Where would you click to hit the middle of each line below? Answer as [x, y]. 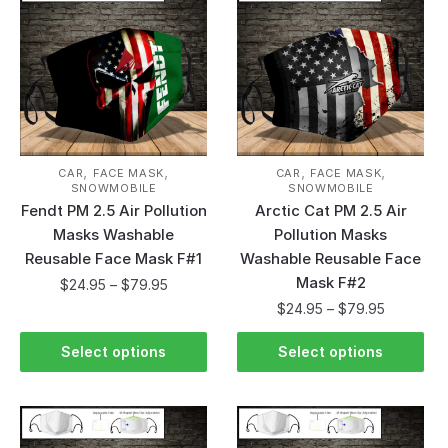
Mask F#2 [330, 282]
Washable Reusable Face [331, 258]
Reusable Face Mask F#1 [114, 258]
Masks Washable [114, 234]
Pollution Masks [331, 234]
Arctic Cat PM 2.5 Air [330, 210]
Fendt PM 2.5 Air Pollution [113, 210]
